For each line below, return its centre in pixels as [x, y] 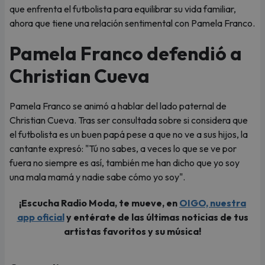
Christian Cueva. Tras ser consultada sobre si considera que [129, 120]
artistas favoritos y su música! [132, 231]
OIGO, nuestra [213, 203]
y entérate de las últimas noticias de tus [156, 217]
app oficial [41, 217]
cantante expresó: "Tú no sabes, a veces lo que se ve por [123, 148]
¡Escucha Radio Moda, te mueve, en [99, 203]
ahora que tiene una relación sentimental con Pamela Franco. [132, 23]
